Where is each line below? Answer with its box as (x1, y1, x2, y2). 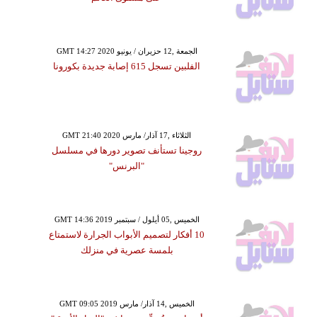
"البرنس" (109, 161, 145, 171)
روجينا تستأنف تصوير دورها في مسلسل (52, 145, 202, 156)
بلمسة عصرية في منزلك (80, 245, 173, 255)
